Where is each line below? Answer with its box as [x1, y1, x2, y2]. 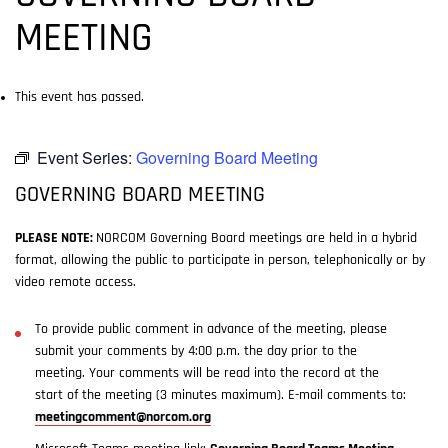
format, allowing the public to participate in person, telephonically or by [15, 253, 425, 268]
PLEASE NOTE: [15, 231, 96, 246]
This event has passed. [15, 90, 144, 105]
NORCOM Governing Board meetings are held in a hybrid [96, 231, 417, 246]
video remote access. [15, 275, 136, 290]
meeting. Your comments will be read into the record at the [35, 366, 379, 381]
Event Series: [37, 146, 136, 169]
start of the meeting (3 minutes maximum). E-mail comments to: [35, 388, 406, 403]
